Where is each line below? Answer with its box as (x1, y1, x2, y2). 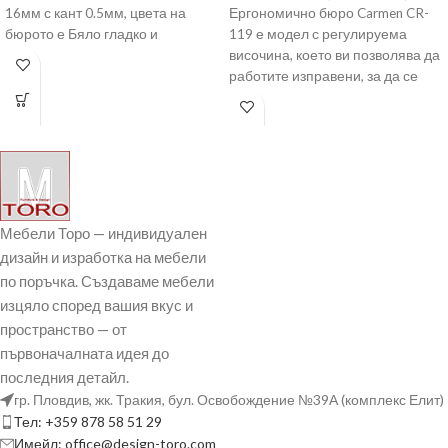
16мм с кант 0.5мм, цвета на (5, 5, 186, 22)
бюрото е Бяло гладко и (5, 26, 158, 43)
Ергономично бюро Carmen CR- (229, 5, 429, 22)
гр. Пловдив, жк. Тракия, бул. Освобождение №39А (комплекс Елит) (14, 390, 444, 408)
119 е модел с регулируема (229, 26, 407, 43)
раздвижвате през (229, 89, 345, 106)
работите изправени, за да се (229, 68, 418, 85)
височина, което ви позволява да (229, 47, 440, 64)
